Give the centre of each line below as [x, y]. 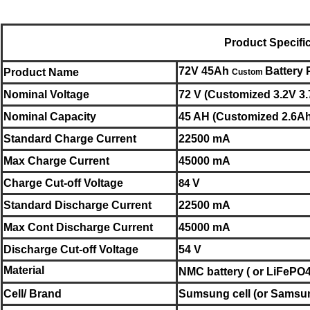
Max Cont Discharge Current [78, 227]
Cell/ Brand [33, 293]
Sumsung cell [215, 293]
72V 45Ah [205, 71]
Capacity [73, 116]
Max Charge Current [56, 161]
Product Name [41, 72]
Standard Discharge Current [77, 205]
